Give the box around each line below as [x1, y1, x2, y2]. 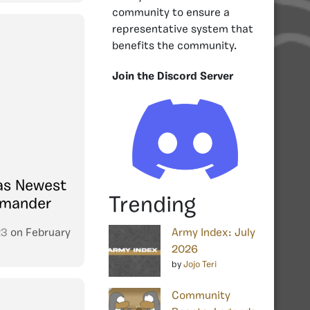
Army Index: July [172, 227, 255, 239]
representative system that [112, 24, 253, 35]
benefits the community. [112, 40, 237, 52]
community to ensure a [112, 7, 230, 19]
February [26, 227, 71, 239]
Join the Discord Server [112, 71, 233, 82]
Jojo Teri [183, 259, 217, 269]
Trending [109, 194, 196, 217]
